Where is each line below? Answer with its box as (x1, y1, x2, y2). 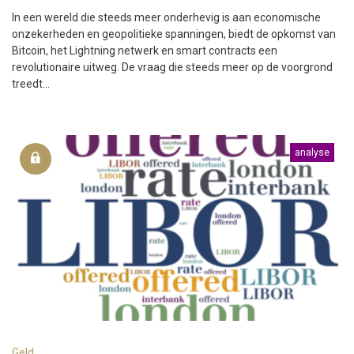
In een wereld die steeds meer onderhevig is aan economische (12, 11, 321, 24)
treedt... (12, 77, 50, 91)
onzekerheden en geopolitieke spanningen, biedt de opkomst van (12, 28, 336, 41)
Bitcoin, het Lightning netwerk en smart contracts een (12, 44, 277, 58)
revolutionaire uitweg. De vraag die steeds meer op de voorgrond (12, 61, 333, 74)
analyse (295, 147, 330, 159)
